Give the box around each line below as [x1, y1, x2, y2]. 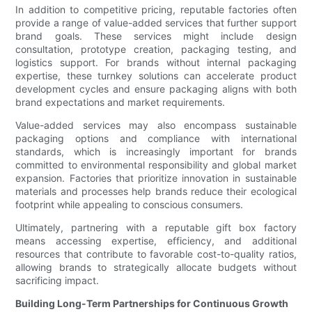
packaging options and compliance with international [15, 132, 297, 145]
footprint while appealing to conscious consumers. [15, 198, 244, 211]
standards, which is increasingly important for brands [15, 146, 297, 158]
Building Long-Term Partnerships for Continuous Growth [15, 297, 289, 310]
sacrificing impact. [15, 274, 100, 287]
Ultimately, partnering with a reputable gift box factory [15, 221, 297, 234]
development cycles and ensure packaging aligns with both [15, 83, 297, 95]
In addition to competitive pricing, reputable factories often [15, 3, 297, 16]
